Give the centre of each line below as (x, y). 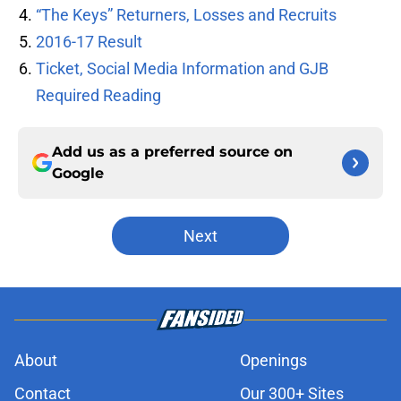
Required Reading (98, 96)
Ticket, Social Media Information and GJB (182, 69)
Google (78, 174)
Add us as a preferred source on (172, 152)
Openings (273, 361)
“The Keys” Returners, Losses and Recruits (186, 15)
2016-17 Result (89, 42)
